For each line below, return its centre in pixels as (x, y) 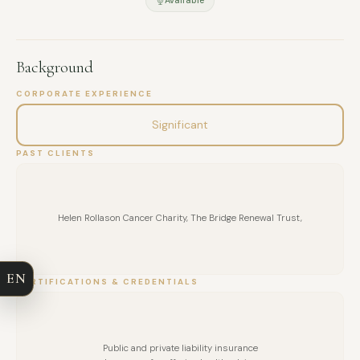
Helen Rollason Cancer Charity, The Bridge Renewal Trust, (180, 219)
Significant (180, 125)
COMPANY (63, 241)
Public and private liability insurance (180, 349)
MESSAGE (64, 333)
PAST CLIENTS (55, 153)
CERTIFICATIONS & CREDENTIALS (107, 281)
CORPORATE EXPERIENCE (84, 93)
